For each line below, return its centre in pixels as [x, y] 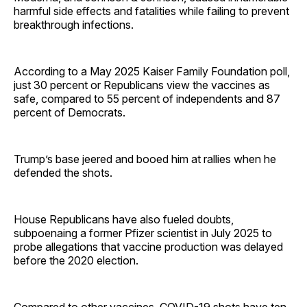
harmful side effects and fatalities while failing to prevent [151, 11]
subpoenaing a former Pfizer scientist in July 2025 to [143, 233]
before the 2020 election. [76, 260]
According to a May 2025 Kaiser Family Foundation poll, [152, 71]
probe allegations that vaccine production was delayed [148, 246]
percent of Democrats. [70, 112]
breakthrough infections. [74, 24]
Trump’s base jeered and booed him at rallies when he [145, 159]
